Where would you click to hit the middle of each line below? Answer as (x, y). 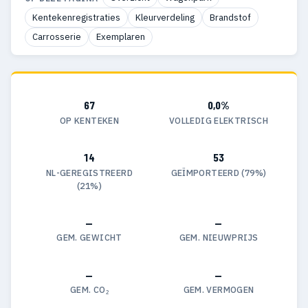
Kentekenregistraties (76, 17)
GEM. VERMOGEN (219, 290)
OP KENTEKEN (89, 120)
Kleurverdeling (165, 17)
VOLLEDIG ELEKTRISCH (219, 120)
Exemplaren (121, 36)
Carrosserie (57, 36)
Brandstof (230, 17)
